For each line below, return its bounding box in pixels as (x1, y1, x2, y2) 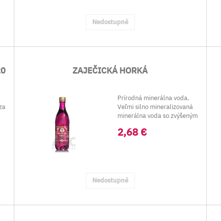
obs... (117, 120, 134, 129)
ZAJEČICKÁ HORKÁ (73, 65, 148, 76)
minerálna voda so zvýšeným (117, 111, 198, 120)
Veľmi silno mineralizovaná (117, 103, 193, 111)
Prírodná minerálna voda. (117, 94, 190, 102)
